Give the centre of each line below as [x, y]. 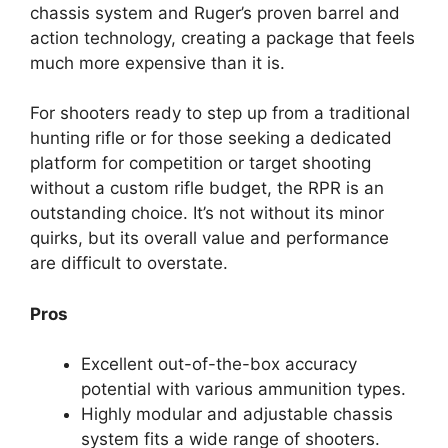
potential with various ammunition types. [243, 389]
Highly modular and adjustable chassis [237, 414]
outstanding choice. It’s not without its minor [207, 213]
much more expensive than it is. [157, 62]
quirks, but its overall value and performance [209, 238]
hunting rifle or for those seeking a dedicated [211, 138]
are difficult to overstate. [129, 263]
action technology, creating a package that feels [222, 37]
